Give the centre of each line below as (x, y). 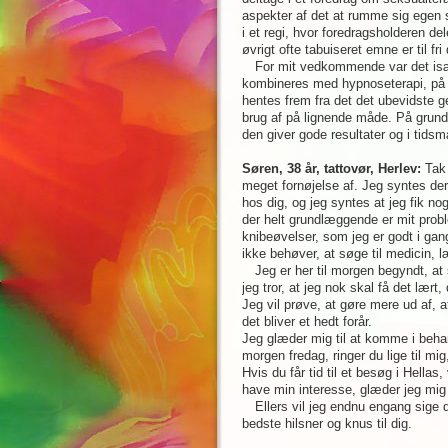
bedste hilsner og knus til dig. (327, 423)
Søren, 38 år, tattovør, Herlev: (331, 168)
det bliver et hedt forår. (307, 321)
